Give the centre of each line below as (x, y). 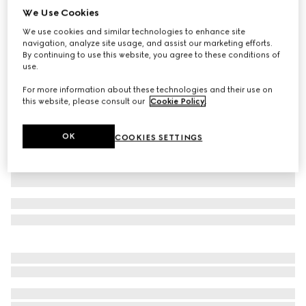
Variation (29, 49)
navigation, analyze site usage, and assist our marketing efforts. (148, 43)
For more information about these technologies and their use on (148, 90)
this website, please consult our (85, 101)
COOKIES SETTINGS (159, 138)
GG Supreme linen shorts (73, 19)
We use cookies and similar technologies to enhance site (134, 32)
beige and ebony (79, 49)
